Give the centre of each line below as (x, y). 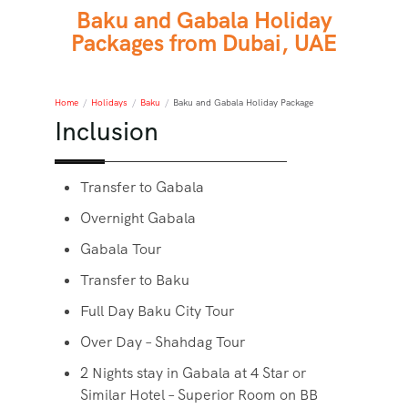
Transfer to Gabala (142, 187)
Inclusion (107, 131)
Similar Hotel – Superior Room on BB (199, 395)
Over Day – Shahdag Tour (163, 342)
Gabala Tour (121, 249)
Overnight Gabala (138, 218)
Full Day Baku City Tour (157, 311)
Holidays (109, 102)
